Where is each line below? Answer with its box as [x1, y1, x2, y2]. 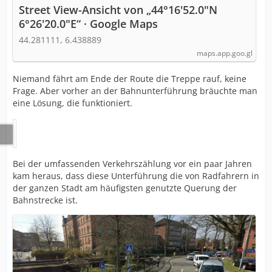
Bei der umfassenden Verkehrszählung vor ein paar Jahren [13, 158, 252, 169]
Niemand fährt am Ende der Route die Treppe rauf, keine [13, 73, 246, 84]
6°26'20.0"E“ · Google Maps [19, 16, 158, 31]
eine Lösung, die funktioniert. [13, 97, 132, 109]
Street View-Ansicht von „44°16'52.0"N [19, 2, 217, 17]
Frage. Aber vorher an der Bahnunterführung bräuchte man [13, 85, 257, 97]
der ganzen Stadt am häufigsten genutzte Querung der [13, 182, 237, 194]
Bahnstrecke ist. [13, 194, 78, 206]
